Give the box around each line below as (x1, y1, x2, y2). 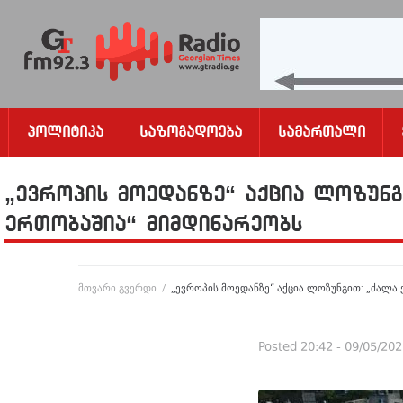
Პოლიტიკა (27, 123, 103, 139)
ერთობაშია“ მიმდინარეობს (4, 213, 302, 234)
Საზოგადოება (139, 123, 242, 139)
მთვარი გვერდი (78, 282, 157, 294)
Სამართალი (278, 123, 365, 139)
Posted (258, 338, 300, 357)
